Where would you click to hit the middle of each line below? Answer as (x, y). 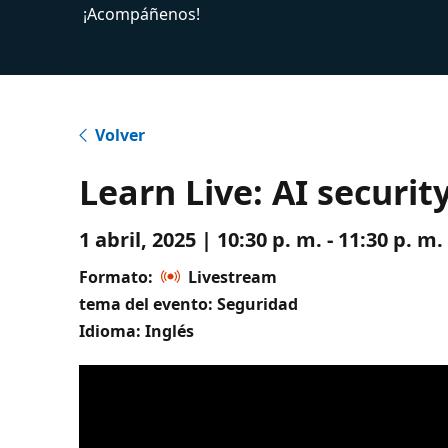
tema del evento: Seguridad (189, 303)
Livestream (233, 276)
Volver (120, 134)
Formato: (116, 276)
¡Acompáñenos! (142, 13)
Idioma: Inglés (137, 330)
